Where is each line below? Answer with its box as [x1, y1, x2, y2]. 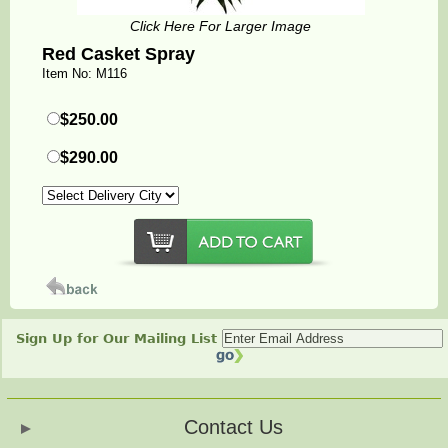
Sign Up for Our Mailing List [16, 331, 223, 347]
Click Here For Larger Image [130, 18, 312, 35]
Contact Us [184, 416, 284, 439]
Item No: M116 [41, 66, 127, 82]
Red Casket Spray [41, 44, 195, 65]
